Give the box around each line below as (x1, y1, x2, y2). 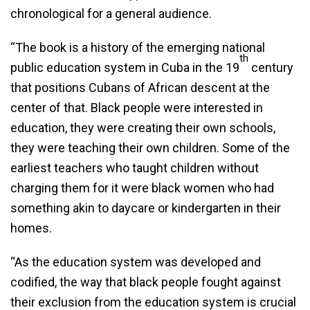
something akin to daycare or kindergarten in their (10, 201, 281, 215)
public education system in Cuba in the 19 (10, 60, 239, 75)
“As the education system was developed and (10, 255, 261, 269)
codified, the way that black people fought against (10, 275, 281, 289)
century (248, 60, 293, 75)
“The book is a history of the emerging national (10, 40, 265, 55)
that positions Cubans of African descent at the (10, 80, 270, 95)
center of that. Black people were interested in (10, 100, 263, 115)
